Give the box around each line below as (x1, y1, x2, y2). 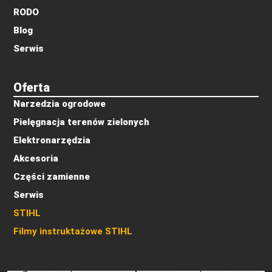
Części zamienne (13, 171, 90, 182)
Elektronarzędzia (13, 134, 91, 146)
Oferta (13, 80, 50, 95)
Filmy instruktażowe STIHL (13, 225, 133, 237)
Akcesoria (13, 152, 59, 164)
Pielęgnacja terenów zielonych (13, 116, 150, 127)
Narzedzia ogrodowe (13, 98, 106, 109)
